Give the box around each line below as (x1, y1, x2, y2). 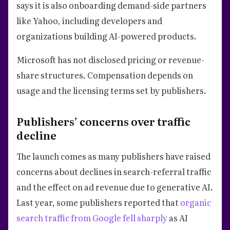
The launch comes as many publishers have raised (16, 149, 210, 162)
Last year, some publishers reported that (16, 196, 180, 208)
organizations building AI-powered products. (16, 29, 197, 42)
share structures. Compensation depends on (16, 68, 193, 81)
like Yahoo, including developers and (16, 14, 162, 27)
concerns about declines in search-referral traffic (16, 165, 211, 178)
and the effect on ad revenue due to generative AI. (16, 180, 213, 193)
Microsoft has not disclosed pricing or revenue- (16, 53, 204, 66)
